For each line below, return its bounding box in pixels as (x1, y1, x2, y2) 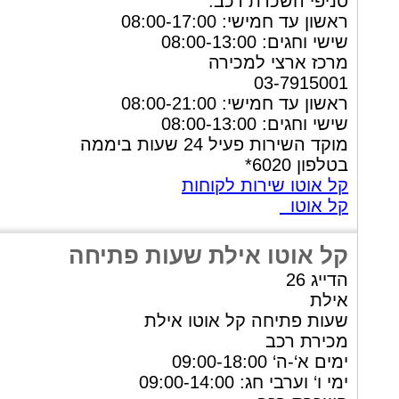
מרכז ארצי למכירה (208, 53, 348, 72)
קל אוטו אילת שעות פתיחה (69, 242, 348, 269)
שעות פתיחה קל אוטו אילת (144, 311, 348, 330)
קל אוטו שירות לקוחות (182, 175, 348, 195)
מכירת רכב (265, 331, 348, 351)
